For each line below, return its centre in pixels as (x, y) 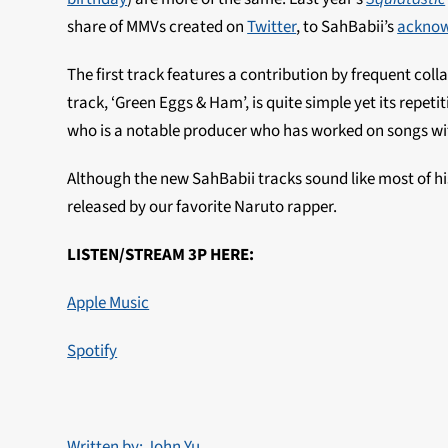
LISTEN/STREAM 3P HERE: (161, 255)
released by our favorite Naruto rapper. (202, 207)
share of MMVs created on (157, 27)
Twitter (272, 27)
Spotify (92, 351)
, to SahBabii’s (347, 27)
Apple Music (108, 303)
